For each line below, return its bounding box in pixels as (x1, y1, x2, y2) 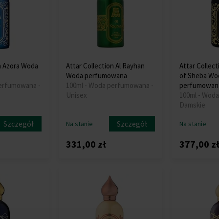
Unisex (66, 90, 88, 100)
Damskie (179, 100, 205, 109)
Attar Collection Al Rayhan (66, 61, 145, 70)
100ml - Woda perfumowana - (66, 80, 154, 90)
